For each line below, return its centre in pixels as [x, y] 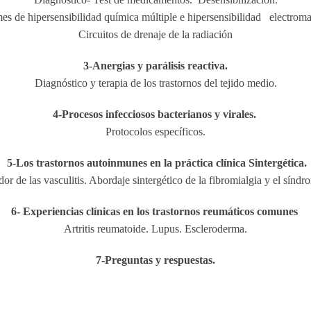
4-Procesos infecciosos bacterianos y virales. [155, 114]
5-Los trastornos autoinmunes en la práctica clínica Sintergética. [155, 163]
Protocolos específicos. [155, 132]
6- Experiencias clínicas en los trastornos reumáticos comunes [155, 211]
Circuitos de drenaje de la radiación [155, 34]
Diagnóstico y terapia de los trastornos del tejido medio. [155, 83]
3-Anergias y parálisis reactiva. [155, 66]
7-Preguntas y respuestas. [155, 260]
